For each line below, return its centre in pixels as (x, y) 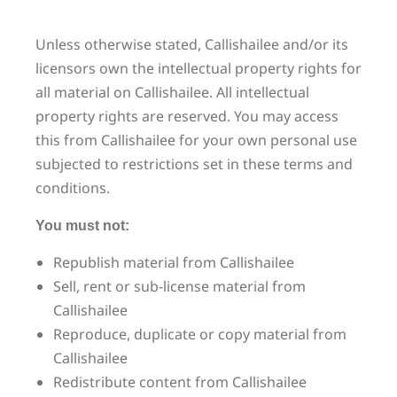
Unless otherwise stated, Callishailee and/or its (192, 44)
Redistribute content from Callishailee (180, 382)
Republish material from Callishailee (174, 262)
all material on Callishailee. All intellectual (172, 92)
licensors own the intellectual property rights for (198, 68)
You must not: (82, 226)
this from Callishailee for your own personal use (196, 140)
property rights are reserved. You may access (187, 116)
